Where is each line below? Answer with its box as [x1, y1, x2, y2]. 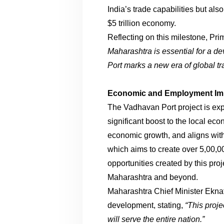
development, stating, [107, 200, 185, 209]
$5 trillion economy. [107, 18, 176, 27]
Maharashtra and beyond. [107, 172, 198, 181]
